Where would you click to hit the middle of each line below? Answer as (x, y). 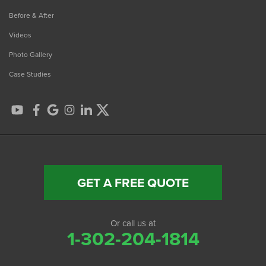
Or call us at (133, 224)
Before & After (31, 16)
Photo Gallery (31, 55)
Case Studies (30, 75)
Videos (20, 35)
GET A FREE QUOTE (133, 183)
